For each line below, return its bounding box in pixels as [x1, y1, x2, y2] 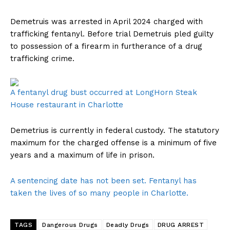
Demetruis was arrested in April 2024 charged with [10, 17, 203, 27]
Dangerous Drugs [42, 221, 98, 229]
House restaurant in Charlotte [10, 100, 123, 110]
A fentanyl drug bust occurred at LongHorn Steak [10, 88, 197, 98]
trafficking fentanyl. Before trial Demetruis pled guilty [10, 29, 214, 39]
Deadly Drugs [106, 221, 149, 229]
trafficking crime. [10, 54, 74, 64]
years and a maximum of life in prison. [10, 150, 155, 160]
